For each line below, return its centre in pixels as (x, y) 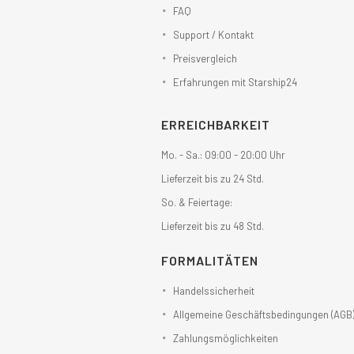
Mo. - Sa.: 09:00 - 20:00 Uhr (223, 154)
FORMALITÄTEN (209, 260)
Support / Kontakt (213, 34)
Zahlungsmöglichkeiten (225, 338)
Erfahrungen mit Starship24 (235, 82)
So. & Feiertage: (196, 202)
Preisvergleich (205, 58)
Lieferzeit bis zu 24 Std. (212, 178)
